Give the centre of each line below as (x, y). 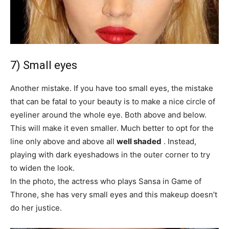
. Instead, (179, 141)
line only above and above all (63, 141)
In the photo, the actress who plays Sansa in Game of (106, 181)
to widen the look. (42, 168)
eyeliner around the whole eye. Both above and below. (108, 114)
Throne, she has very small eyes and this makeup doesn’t (114, 194)
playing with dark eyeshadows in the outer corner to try (110, 154)
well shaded (139, 141)
